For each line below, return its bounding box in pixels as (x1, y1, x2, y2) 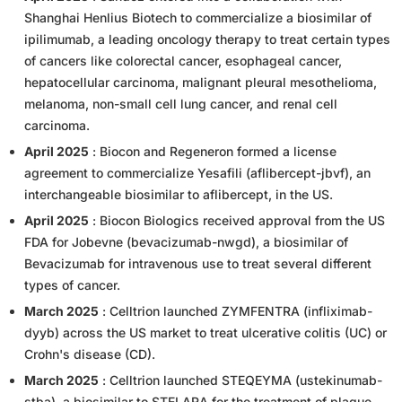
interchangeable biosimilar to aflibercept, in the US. (24, 187, 333, 203)
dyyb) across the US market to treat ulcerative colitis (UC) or (24, 325, 387, 341)
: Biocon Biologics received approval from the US (89, 213, 385, 229)
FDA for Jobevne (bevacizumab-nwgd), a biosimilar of (24, 234, 348, 250)
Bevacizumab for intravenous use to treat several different (24, 256, 371, 272)
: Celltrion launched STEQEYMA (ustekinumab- (99, 372, 382, 389)
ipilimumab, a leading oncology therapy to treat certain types (24, 31, 390, 48)
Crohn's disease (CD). (24, 346, 155, 363)
